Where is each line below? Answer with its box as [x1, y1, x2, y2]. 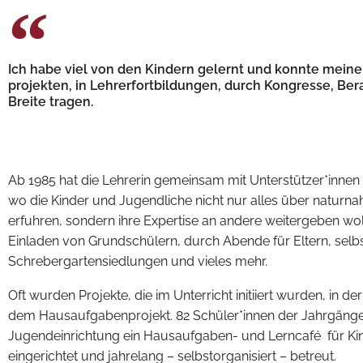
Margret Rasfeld [8, 126, 117, 143]
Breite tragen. [8, 94, 93, 110]
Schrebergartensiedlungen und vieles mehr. [8, 253, 271, 269]
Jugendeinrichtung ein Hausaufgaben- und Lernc [8, 328, 302, 344]
